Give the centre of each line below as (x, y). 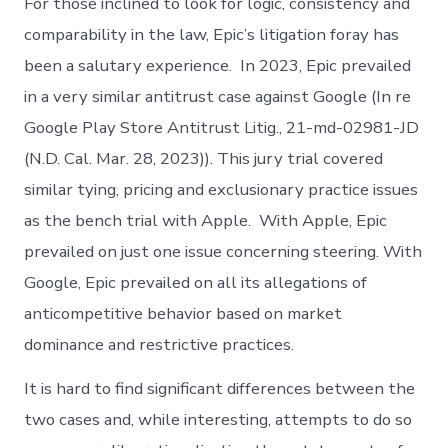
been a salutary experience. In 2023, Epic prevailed (218, 65)
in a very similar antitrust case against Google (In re (218, 96)
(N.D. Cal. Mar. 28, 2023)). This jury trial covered (204, 158)
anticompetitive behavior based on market (183, 313)
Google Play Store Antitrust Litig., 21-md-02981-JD (222, 127)
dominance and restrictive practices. (161, 344)
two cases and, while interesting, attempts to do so (218, 419)
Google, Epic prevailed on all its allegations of (196, 282)
